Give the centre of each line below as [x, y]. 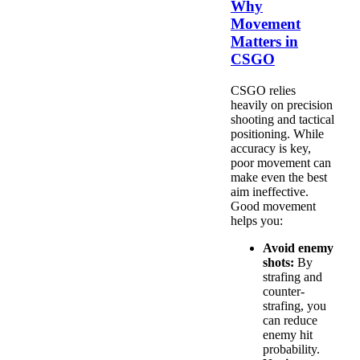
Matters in [264, 42]
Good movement [273, 207]
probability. [291, 350]
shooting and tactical [282, 120]
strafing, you [295, 306]
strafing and [292, 277]
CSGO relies [263, 91]
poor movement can [281, 163]
